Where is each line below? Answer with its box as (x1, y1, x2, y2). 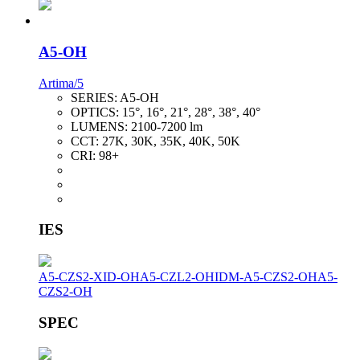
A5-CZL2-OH (140, 270, 215, 284)
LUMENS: (71, 119, 131, 133)
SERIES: (71, 90, 120, 104)
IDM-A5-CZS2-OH (215, 270, 317, 284)
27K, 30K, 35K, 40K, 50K (102, 133, 240, 148)
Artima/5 (39, 76, 84, 90)
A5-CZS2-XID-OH (39, 270, 140, 284)
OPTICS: (71, 104, 122, 119)
